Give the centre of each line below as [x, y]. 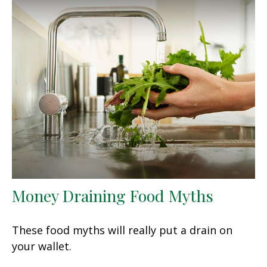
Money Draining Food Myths [113, 195]
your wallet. [42, 246]
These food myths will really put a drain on [122, 230]
